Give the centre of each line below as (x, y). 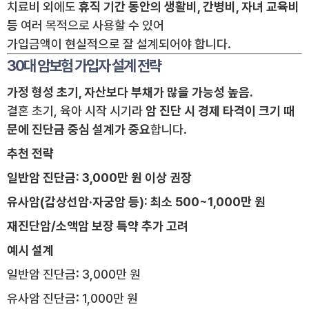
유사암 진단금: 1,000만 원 (72, 299)
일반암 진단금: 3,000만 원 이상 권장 (99, 178)
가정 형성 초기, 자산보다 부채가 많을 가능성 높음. (130, 92)
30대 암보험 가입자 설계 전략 (84, 66)
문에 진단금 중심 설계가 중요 (79, 130)
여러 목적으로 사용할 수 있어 (91, 26)
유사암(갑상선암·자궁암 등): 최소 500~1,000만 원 (136, 202)
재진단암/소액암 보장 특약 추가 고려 (98, 226)
